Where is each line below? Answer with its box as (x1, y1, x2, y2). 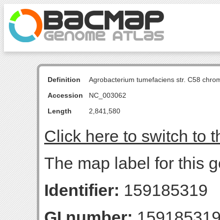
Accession (48, 91, 83, 99)
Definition (48, 76, 81, 83)
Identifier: (44, 181, 119, 199)
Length (48, 107, 72, 115)
